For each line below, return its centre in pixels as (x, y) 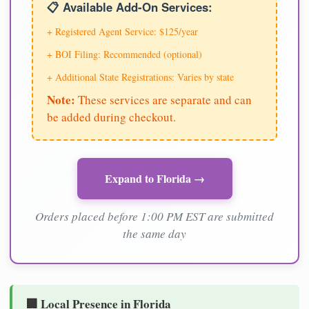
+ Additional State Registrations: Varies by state (140, 77)
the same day (154, 233)
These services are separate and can (163, 99)
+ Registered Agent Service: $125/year (122, 31)
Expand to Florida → (154, 178)
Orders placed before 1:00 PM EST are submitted (154, 216)
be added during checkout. (111, 117)
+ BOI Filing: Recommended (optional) (124, 54)
